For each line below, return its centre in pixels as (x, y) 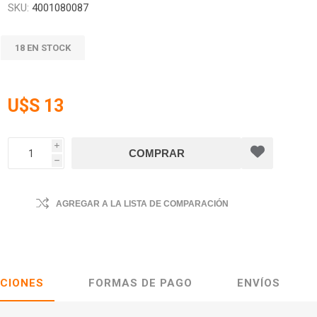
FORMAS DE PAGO (140, 283)
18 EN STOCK (43, 48)
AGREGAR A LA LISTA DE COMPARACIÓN (143, 204)
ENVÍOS (259, 283)
